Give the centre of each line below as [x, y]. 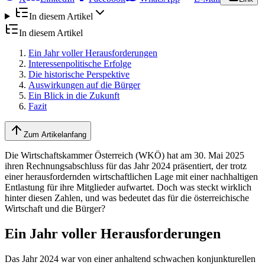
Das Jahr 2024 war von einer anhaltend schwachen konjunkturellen [130, 258]
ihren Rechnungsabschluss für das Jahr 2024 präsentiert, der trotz [126, 166]
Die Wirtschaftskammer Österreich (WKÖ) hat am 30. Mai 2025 [125, 155]
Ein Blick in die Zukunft [74, 95]
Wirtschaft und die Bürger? [55, 208]
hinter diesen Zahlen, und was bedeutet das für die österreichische [127, 198]
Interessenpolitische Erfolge [80, 63]
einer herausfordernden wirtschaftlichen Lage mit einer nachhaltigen [131, 176]
